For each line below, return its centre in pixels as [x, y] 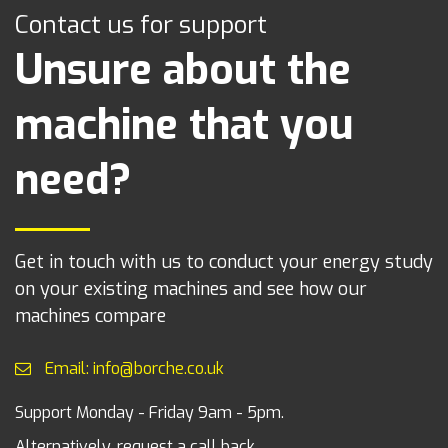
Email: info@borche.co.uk [132, 369]
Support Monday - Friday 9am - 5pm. [149, 413]
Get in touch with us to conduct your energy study [224, 262]
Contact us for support [141, 25]
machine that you [184, 125]
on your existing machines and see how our [191, 289]
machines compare [90, 316]
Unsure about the [183, 70]
